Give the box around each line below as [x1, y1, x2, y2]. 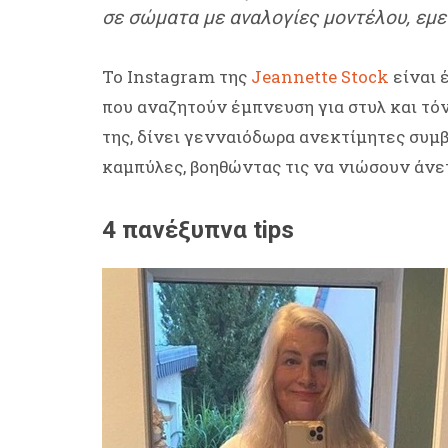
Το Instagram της [102, 65, 251, 89]
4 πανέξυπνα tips [102, 216, 300, 245]
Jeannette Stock [251, 65, 393, 89]
